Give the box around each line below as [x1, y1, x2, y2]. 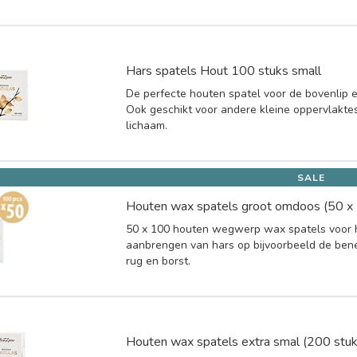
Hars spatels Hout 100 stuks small [126, 61, 322, 80]
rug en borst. [126, 253, 191, 269]
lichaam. [126, 117, 168, 133]
